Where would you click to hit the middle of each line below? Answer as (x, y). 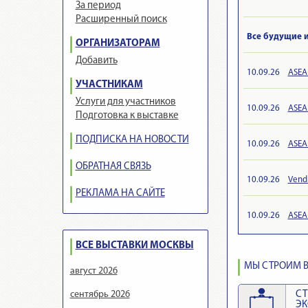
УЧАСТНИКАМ (109, 85)
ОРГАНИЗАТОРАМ (118, 44)
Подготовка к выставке (127, 116)
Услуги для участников (125, 102)
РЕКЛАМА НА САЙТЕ (120, 194)
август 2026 (93, 271)
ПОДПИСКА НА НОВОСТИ (132, 140)
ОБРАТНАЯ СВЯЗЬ (113, 167)
